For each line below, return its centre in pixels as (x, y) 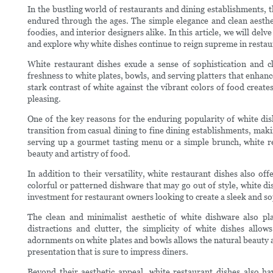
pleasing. (44, 98)
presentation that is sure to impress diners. (108, 251)
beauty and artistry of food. (79, 153)
